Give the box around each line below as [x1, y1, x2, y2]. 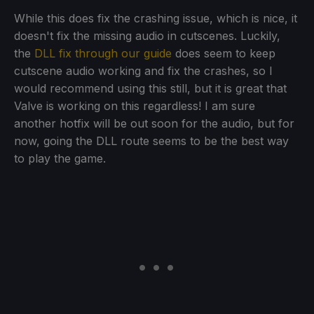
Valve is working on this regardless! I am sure [14, 98, 255, 113]
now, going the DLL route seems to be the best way [14, 133, 289, 148]
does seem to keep [172, 46, 275, 60]
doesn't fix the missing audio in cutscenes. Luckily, [14, 28, 280, 43]
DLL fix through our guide [34, 46, 172, 60]
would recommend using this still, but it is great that [14, 81, 287, 95]
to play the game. [14, 151, 106, 165]
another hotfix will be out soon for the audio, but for [14, 116, 294, 130]
